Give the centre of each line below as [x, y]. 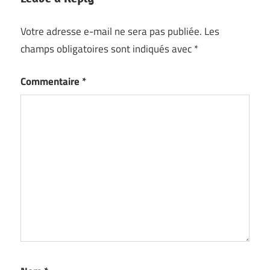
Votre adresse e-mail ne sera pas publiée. [111, 31]
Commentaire [51, 82]
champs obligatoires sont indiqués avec [107, 49]
